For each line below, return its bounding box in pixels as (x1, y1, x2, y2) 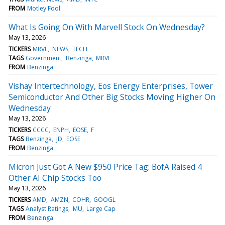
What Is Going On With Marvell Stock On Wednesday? (9, 21, 205, 33)
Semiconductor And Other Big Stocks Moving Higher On (9, 91, 215, 102)
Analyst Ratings (26, 204, 69, 213)
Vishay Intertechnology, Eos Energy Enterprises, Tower (9, 80, 213, 91)
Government (26, 53, 62, 62)
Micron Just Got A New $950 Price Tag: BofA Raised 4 (9, 161, 202, 172)
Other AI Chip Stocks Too (9, 172, 101, 183)
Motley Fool (27, 4, 61, 13)
